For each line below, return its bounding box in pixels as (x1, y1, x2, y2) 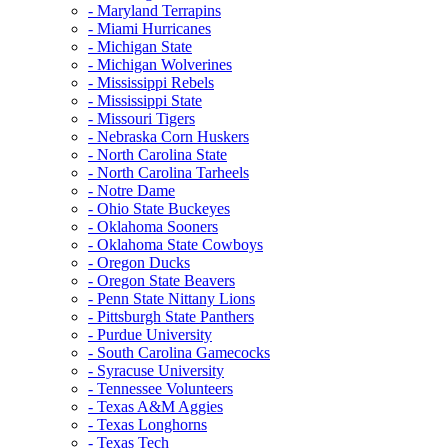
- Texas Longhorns (88, 415, 207, 433)
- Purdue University (88, 325, 212, 343)
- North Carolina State (88, 145, 227, 163)
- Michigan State (88, 37, 192, 55)
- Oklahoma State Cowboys (88, 235, 263, 253)
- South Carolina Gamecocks (88, 343, 270, 361)
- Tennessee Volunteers (88, 379, 233, 397)
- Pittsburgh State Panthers (88, 307, 254, 325)
